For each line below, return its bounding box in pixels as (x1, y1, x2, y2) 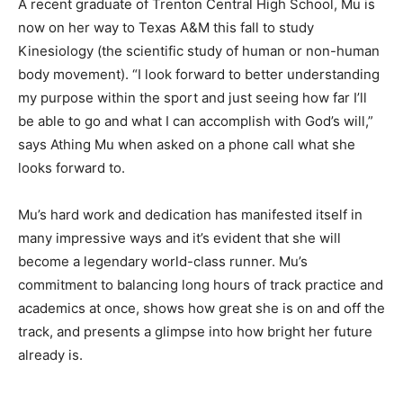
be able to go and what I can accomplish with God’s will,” (18, 112, 373, 130)
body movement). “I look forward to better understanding (18, 65, 380, 83)
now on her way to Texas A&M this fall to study (18, 18, 314, 36)
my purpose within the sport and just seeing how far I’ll (18, 88, 367, 106)
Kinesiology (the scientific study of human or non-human (18, 41, 380, 59)
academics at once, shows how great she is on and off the (18, 299, 385, 317)
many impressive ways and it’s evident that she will (18, 228, 341, 246)
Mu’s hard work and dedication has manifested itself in (18, 205, 363, 223)
